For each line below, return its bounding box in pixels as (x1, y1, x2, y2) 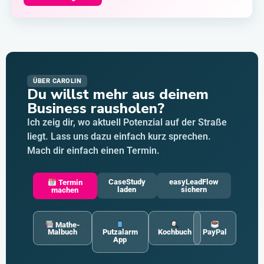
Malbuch (47, 227, 77, 237)
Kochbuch (157, 227, 192, 237)
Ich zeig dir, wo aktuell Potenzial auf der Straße (27, 117, 227, 128)
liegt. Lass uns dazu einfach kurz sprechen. (27, 131, 211, 143)
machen (51, 185, 79, 194)
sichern (180, 184, 207, 194)
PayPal (202, 227, 227, 237)
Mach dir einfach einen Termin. (27, 145, 160, 157)
